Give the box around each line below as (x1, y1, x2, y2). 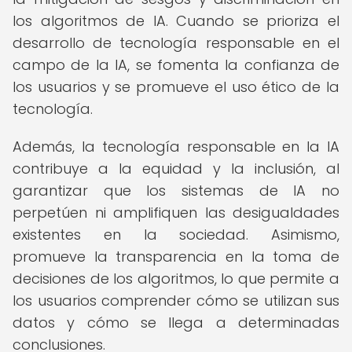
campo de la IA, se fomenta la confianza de (13, 55, 339, 75)
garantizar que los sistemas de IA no (13, 181, 339, 200)
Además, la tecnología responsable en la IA (13, 137, 339, 156)
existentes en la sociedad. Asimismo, (13, 225, 339, 244)
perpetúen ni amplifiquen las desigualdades (13, 203, 339, 222)
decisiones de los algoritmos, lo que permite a (13, 269, 339, 288)
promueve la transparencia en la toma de (13, 247, 339, 266)
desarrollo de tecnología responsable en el (13, 33, 339, 53)
